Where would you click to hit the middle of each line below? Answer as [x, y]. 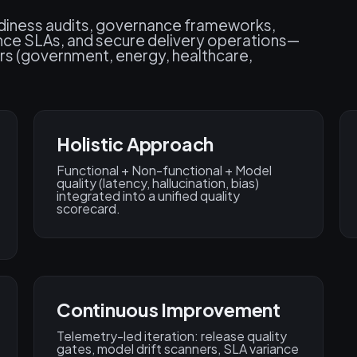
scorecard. [88, 209]
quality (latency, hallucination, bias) [158, 183]
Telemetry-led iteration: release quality [172, 336]
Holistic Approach [135, 144]
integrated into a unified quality [148, 196]
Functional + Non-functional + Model [164, 171]
